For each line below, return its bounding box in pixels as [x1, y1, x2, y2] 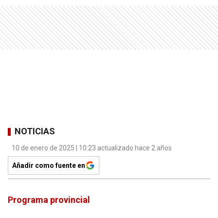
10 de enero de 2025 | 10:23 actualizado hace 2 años [12, 144, 172, 152]
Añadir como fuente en [12, 161, 85, 169]
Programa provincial [8, 194, 90, 205]
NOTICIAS [15, 126, 55, 137]
